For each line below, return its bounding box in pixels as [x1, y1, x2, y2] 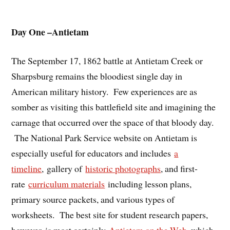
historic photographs [85, 162, 161, 175]
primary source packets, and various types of [11, 193, 175, 206]
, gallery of [42, 162, 86, 175]
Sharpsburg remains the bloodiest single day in [11, 70, 183, 83]
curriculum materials [28, 178, 105, 190]
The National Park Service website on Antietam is [11, 131, 198, 144]
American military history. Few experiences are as [11, 85, 198, 98]
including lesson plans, [105, 178, 192, 190]
